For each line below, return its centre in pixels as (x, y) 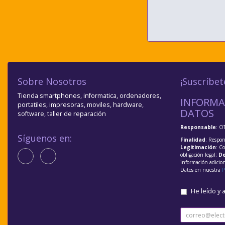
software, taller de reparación (62, 114)
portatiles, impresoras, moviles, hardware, (81, 105)
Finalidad (193, 140)
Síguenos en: (45, 138)
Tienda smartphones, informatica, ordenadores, (89, 96)
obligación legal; (199, 155)
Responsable (198, 127)
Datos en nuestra (201, 170)
